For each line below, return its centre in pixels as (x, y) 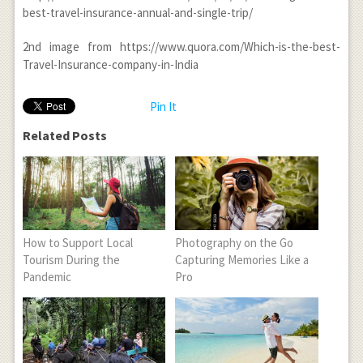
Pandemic (47, 277)
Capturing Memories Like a (242, 260)
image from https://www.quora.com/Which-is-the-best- (191, 47)
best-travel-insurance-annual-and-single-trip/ (137, 13)
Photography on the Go (235, 243)
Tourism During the (71, 260)
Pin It (163, 107)
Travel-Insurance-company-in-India (110, 65)
